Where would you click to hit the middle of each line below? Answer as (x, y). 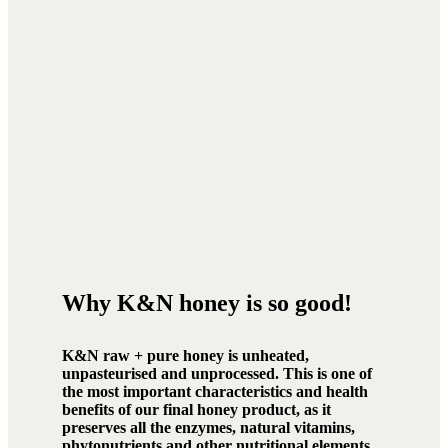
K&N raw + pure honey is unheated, (185, 356)
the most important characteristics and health (214, 392)
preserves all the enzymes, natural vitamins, (208, 428)
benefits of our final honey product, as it (196, 410)
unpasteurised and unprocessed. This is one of (216, 374)
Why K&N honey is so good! (206, 303)
